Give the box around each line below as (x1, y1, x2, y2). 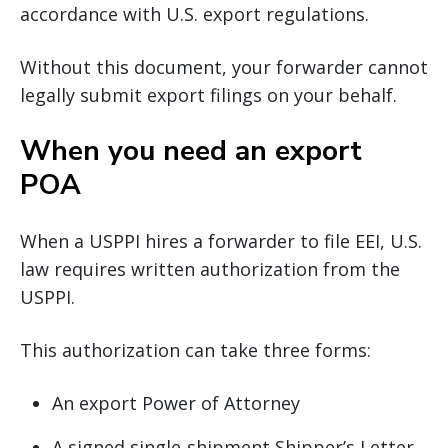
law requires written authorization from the (20, 256, 400, 281)
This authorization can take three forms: (20, 337, 371, 362)
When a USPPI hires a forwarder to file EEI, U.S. (20, 228, 422, 253)
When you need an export (20, 131, 362, 170)
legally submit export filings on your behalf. (20, 82, 397, 107)
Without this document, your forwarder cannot (20, 54, 428, 79)
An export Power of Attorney (52, 390, 300, 415)
